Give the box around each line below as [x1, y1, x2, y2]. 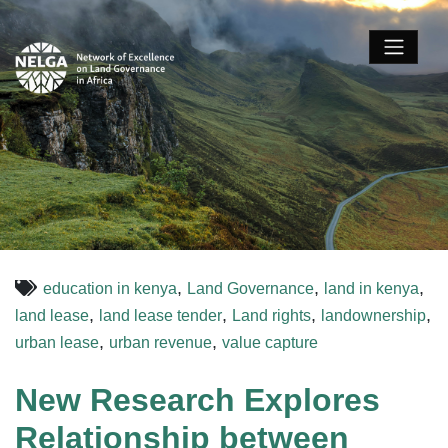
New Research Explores [15, 382, 380, 418]
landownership [321, 307, 426, 324]
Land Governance [187, 280, 314, 297]
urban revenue [109, 334, 212, 351]
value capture [222, 334, 318, 351]
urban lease [15, 334, 99, 351]
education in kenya [43, 280, 177, 297]
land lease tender [99, 307, 222, 324]
